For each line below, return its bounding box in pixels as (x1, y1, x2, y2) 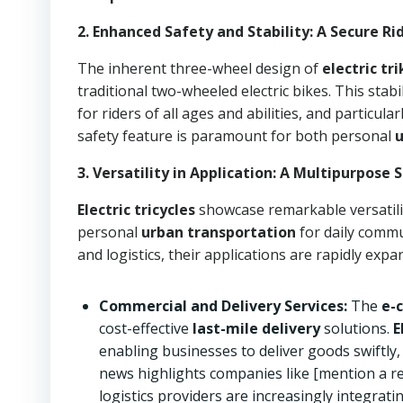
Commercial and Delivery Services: (99, 296, 347, 316)
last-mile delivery (193, 318, 320, 338)
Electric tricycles (77, 200, 195, 219)
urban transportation (141, 222, 296, 242)
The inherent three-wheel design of (77, 58, 322, 78)
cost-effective (99, 318, 193, 338)
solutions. (320, 318, 393, 338)
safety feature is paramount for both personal (77, 126, 395, 146)
